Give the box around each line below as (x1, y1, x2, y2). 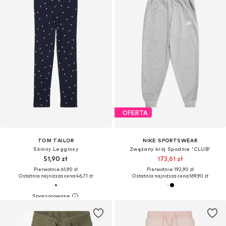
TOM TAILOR (37, 137, 74, 144)
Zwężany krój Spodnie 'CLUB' (129, 146, 211, 152)
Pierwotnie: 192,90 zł (146, 166, 194, 173)
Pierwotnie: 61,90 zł (34, 166, 78, 173)
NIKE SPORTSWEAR (143, 137, 198, 144)
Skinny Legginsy (33, 146, 79, 152)
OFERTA (122, 108, 148, 117)
